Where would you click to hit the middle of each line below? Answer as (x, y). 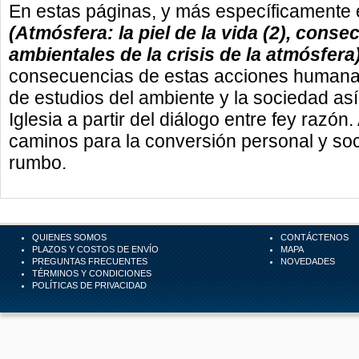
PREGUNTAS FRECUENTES (90, 261)
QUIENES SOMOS (69, 237)
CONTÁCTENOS (315, 237)
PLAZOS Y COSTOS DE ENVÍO (95, 249)
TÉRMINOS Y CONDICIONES (92, 273)
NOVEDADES (308, 261)
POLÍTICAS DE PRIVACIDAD (89, 285)
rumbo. (38, 163)
